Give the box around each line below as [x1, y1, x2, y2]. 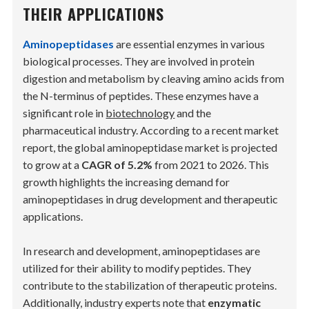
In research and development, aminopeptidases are [23, 244, 261, 258]
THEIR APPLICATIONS [23, 3, 165, 26]
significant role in [23, 106, 106, 120]
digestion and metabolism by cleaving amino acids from [23, 72, 285, 86]
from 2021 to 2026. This [152, 158, 270, 172]
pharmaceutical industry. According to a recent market [23, 123, 279, 137]
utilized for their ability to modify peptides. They [23, 261, 252, 275]
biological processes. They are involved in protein [23, 54, 255, 68]
